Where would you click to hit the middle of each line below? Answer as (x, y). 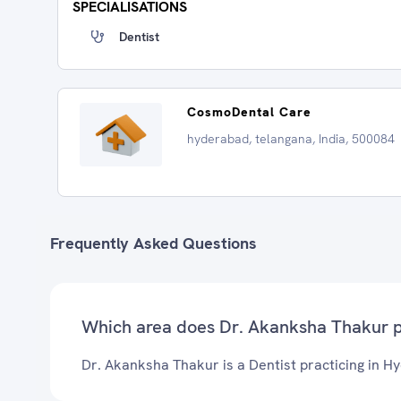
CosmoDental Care (249, 112)
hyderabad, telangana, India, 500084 (291, 139)
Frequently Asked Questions (154, 243)
